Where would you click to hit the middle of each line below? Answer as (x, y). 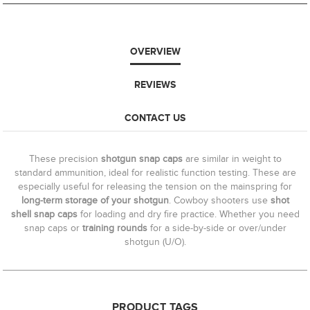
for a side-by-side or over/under (217, 228)
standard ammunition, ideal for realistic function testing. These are (155, 173)
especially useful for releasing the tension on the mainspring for (155, 187)
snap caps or (52, 228)
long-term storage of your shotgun (95, 201)
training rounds (113, 228)
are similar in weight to (232, 159)
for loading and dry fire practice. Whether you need (188, 215)
